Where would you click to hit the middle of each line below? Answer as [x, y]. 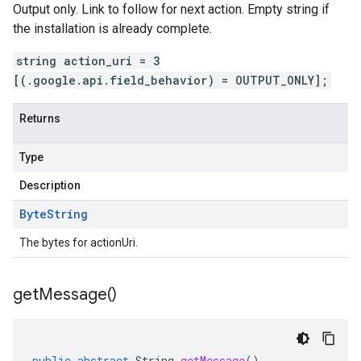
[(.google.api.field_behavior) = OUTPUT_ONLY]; [170, 80]
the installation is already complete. [112, 29]
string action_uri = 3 [88, 61]
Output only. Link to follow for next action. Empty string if [171, 9]
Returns [40, 118]
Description [50, 185]
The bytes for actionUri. [79, 243]
